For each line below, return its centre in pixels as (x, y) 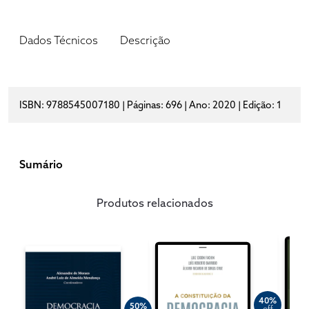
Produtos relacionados (154, 203)
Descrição (145, 40)
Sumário (41, 165)
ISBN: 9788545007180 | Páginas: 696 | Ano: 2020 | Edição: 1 (150, 105)
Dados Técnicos (59, 40)
